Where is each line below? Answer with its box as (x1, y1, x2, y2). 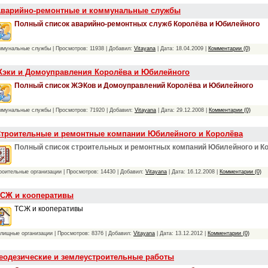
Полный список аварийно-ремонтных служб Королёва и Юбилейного (14, 19, 260, 28)
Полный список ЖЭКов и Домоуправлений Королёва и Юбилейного (14, 81, 253, 90)
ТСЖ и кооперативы (14, 204, 83, 213)
